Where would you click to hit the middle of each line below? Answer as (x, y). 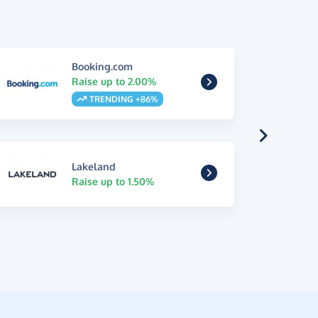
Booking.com (102, 66)
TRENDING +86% (123, 99)
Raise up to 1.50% (113, 182)
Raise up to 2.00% (114, 81)
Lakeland (93, 167)
